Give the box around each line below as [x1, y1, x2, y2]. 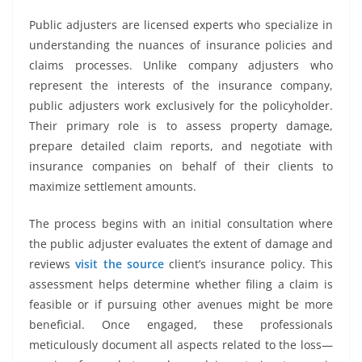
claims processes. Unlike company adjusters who [29, 57, 333, 74]
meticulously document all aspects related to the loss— [29, 337, 333, 353]
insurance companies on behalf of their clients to [29, 158, 333, 175]
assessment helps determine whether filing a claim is [29, 276, 333, 293]
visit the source [75, 256, 164, 272]
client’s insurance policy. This [163, 256, 334, 272]
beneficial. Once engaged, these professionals [29, 317, 333, 333]
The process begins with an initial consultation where [29, 216, 333, 232]
